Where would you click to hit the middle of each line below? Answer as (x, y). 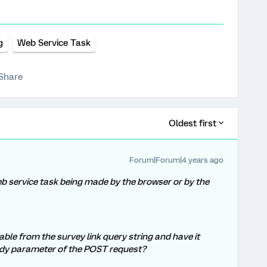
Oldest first (193, 123)
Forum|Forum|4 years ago (176, 160)
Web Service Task (54, 43)
